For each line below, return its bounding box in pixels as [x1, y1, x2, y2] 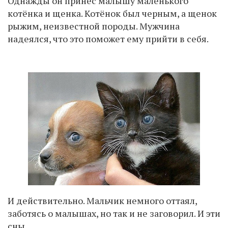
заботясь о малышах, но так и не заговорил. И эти [8, 207, 220, 219]
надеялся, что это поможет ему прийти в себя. [8, 33, 209, 45]
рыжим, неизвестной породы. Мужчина [8, 20, 180, 32]
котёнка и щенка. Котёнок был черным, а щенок [8, 7, 217, 19]
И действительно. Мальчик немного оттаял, [8, 194, 197, 207]
